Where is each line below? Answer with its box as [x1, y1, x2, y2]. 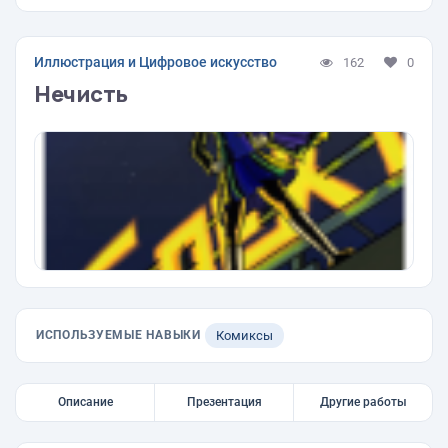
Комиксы [215, 328, 273, 343]
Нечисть [34, 79, 128, 109]
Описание [57, 395, 113, 409]
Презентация [186, 395, 262, 409]
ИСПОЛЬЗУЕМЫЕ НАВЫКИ [36, 328, 201, 342]
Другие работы [319, 395, 407, 409]
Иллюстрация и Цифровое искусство [34, 54, 277, 70]
